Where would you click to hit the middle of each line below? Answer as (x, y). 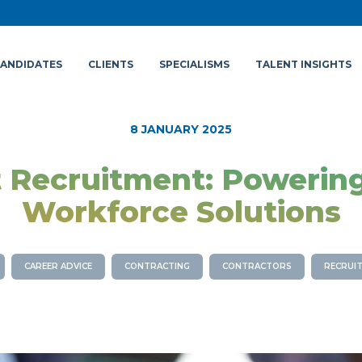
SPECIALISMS (194, 64)
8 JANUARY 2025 (181, 129)
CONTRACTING (157, 266)
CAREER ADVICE (58, 266)
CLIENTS (111, 64)
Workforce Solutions (181, 212)
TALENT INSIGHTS (303, 64)
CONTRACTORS (257, 266)
